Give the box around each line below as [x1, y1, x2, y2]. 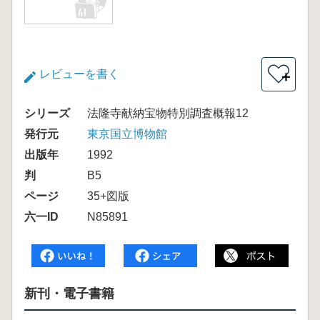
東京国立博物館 [87, 128, 167, 140]
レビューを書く [39, 68, 119, 80]
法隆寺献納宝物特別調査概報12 [87, 107, 249, 119]
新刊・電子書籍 [24, 286, 114, 301]
